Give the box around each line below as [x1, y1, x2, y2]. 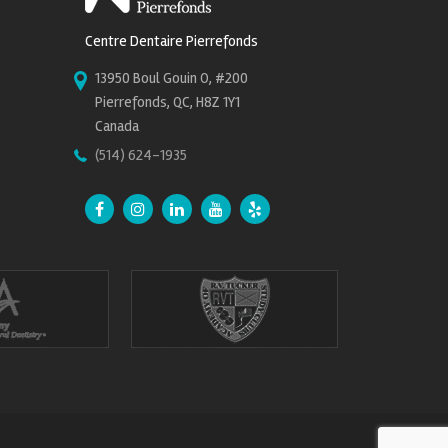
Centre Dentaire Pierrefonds [84, 32, 258, 50]
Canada [94, 117, 139, 135]
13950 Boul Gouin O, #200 [94, 69, 248, 87]
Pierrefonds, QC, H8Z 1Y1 [94, 93, 240, 111]
